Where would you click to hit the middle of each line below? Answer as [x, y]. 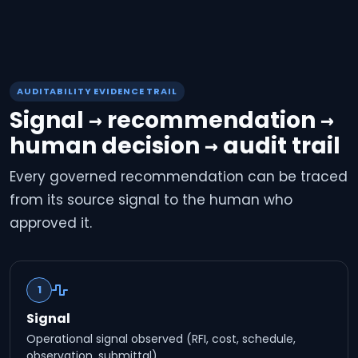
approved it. [51, 223]
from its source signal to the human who [151, 200]
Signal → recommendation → [172, 120]
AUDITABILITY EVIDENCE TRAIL [97, 91]
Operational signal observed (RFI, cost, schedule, [161, 339]
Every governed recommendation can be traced [179, 177]
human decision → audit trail [175, 146]
